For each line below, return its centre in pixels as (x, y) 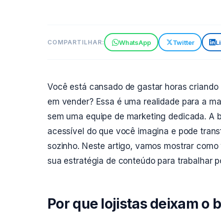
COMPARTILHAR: (76, 42)
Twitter (183, 42)
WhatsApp (135, 42)
